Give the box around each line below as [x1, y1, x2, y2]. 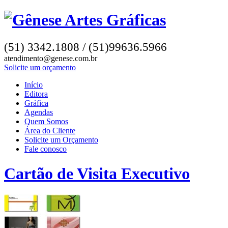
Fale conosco [24, 144, 67, 153]
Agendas [24, 107, 53, 117]
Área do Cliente [24, 126, 75, 135]
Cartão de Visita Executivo [4, 164, 190, 183]
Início [24, 80, 43, 89]
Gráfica [24, 98, 48, 107]
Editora [24, 89, 48, 98]
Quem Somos [24, 117, 68, 126]
